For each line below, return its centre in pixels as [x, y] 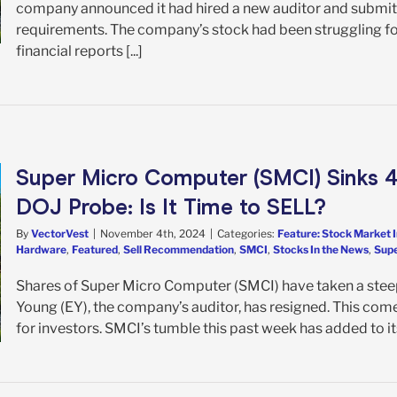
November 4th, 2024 [153, 233]
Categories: [247, 233]
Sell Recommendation [179, 249]
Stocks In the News [321, 249]
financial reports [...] [79, 51]
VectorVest [60, 233]
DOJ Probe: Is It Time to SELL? [171, 206]
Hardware [41, 249]
